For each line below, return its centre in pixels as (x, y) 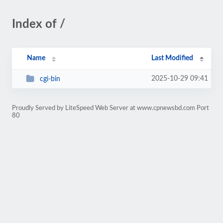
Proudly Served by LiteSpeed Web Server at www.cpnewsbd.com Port (111, 108)
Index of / (39, 24)
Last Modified (172, 58)
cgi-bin (50, 79)
